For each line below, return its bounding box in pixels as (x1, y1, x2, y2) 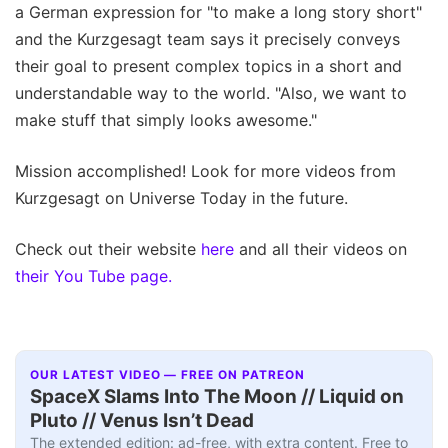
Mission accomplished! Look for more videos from (15, 160, 396, 181)
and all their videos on (234, 238, 407, 259)
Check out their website (15, 238, 201, 259)
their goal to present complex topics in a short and (15, 55, 402, 76)
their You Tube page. (15, 265, 172, 286)
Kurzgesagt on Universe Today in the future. (15, 187, 348, 208)
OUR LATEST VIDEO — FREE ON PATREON (30, 368, 305, 383)
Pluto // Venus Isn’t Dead (30, 409, 255, 433)
